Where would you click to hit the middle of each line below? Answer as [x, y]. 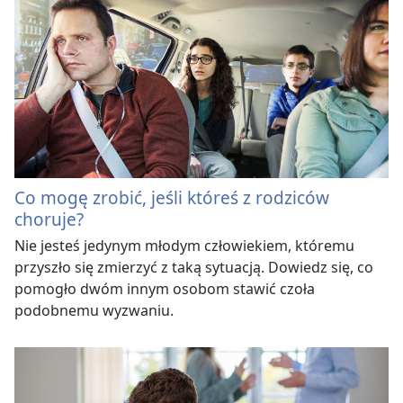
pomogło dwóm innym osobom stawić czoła [165, 288]
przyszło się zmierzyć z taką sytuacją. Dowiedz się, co [194, 267]
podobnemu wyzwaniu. [94, 310]
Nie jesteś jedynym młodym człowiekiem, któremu [184, 245]
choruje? [49, 219]
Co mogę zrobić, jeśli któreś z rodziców [172, 197]
